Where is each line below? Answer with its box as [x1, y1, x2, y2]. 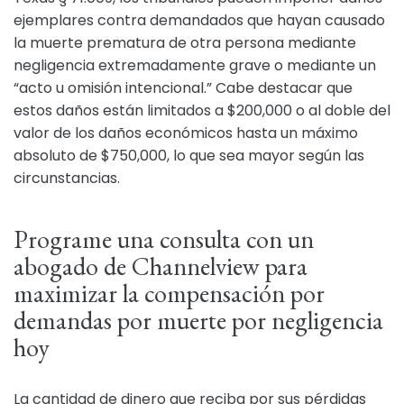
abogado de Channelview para [14, 250, 308, 282]
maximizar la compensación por [14, 277, 325, 309]
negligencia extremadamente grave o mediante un [14, 55, 376, 76]
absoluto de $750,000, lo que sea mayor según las [14, 145, 364, 166]
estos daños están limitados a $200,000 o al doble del [14, 100, 390, 121]
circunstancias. [14, 168, 120, 188]
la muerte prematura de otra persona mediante [14, 32, 356, 53]
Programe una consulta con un [14, 223, 314, 255]
